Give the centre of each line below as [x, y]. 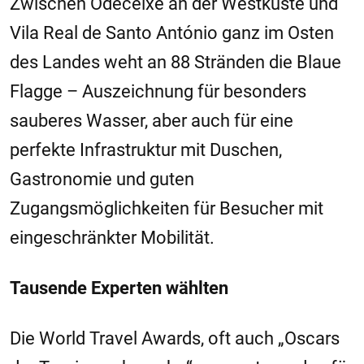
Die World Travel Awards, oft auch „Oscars [175, 338]
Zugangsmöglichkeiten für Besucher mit [167, 208]
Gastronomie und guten [102, 179]
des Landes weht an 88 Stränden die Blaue [175, 62]
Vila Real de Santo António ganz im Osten [172, 32]
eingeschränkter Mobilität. [112, 237]
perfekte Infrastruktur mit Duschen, [146, 149]
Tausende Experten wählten [119, 288]
